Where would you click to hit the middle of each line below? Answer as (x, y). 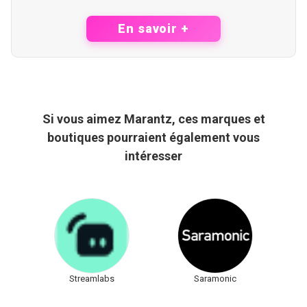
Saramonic (215, 278)
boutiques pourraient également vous (153, 137)
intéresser (153, 156)
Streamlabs (92, 278)
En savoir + (153, 28)
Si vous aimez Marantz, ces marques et (153, 119)
